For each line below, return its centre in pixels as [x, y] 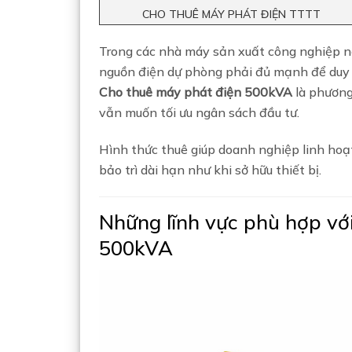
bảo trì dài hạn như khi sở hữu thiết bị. [210, 169]
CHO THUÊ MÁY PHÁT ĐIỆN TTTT [231, 14]
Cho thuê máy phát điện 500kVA [196, 92]
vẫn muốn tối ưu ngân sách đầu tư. [199, 112]
